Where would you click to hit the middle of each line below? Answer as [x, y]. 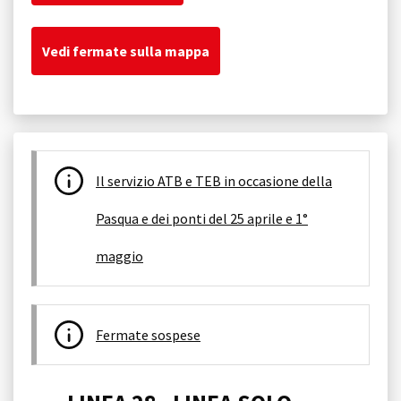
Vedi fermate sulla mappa [126, 51]
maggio [119, 256]
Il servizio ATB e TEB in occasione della [214, 180]
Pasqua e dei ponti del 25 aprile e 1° [202, 218]
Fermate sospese [148, 334]
